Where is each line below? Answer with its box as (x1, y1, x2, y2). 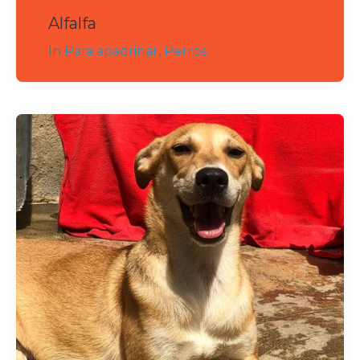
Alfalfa (48, 13, 96, 33)
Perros (164, 43, 207, 59)
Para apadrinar (64, 43, 158, 59)
